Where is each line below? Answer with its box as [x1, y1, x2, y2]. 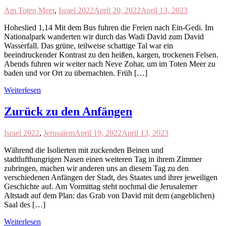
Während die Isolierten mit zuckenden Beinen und [4, 146, 163, 155]
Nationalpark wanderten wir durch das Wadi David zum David [4, 32, 204, 41]
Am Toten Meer [4, 6, 54, 15]
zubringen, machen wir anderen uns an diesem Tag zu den [4, 164, 189, 173]
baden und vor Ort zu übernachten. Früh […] [4, 69, 147, 78]
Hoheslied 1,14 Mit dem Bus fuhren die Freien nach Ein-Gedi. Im [4, 23, 213, 32]
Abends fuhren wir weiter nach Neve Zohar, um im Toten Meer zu [4, 60, 215, 69]
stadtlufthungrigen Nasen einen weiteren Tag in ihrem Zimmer [4, 155, 202, 164]
